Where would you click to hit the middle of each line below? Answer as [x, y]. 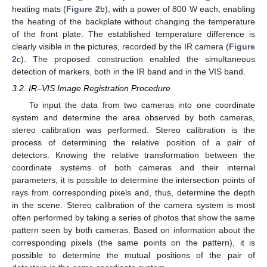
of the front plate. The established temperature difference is [133, 34]
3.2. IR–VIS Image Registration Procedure [91, 88]
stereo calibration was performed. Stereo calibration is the [133, 130]
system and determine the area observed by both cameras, [133, 117]
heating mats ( [39, 9]
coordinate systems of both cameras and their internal [133, 167]
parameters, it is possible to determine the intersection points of [133, 180]
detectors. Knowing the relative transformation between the [133, 155]
